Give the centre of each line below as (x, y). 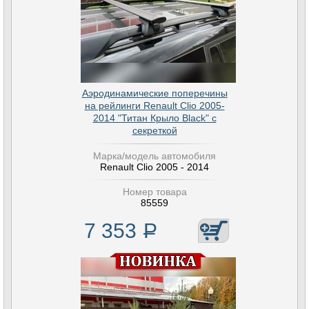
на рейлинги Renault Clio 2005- (154, 106)
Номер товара (154, 192)
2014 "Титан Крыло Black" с (154, 118)
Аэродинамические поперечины (154, 93)
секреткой (154, 130)
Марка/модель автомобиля (154, 156)
